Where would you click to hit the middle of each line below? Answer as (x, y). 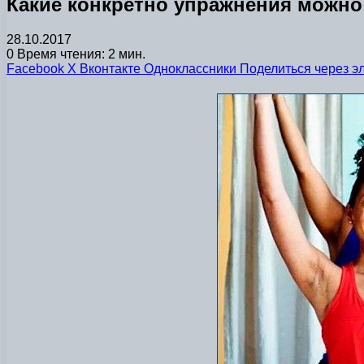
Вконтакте (110, 68)
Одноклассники (190, 68)
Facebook (35, 68)
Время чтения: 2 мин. (80, 54)
